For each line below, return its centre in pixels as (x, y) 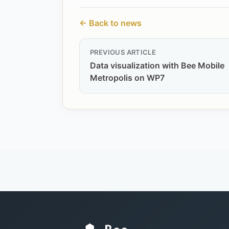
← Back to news (110, 23)
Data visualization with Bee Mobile (157, 65)
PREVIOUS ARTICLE (123, 52)
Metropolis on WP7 (127, 78)
